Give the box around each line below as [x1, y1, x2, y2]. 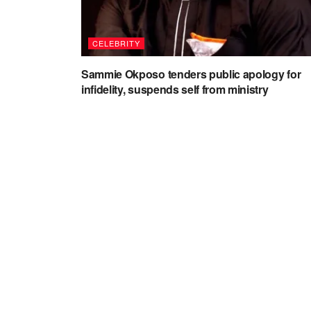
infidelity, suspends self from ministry [81, 81, 269, 97]
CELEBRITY [92, 37, 140, 49]
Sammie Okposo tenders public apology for [81, 66, 301, 82]
